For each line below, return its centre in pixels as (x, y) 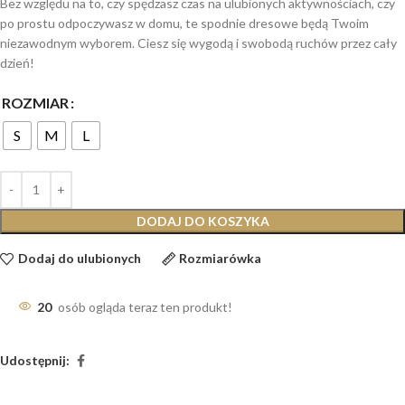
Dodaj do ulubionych (79, 259)
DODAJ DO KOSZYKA (202, 221)
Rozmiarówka (221, 259)
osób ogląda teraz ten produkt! (145, 306)
